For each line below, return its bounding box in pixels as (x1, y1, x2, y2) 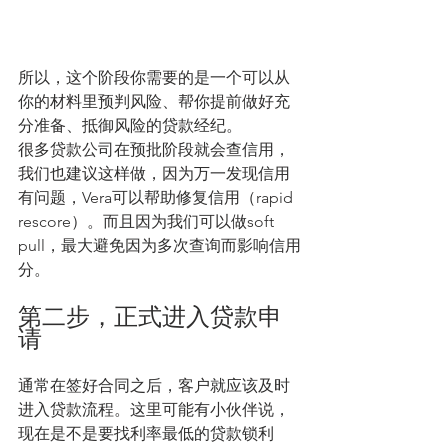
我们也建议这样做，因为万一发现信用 (18, 164, 290, 184)
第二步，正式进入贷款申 (18, 302, 282, 332)
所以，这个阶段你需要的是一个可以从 (18, 68, 290, 88)
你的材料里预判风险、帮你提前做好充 (18, 92, 290, 112)
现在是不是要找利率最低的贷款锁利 (18, 424, 274, 444)
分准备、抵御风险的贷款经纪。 (18, 116, 242, 136)
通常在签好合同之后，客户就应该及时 (18, 376, 290, 396)
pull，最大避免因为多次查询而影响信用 (18, 236, 301, 256)
